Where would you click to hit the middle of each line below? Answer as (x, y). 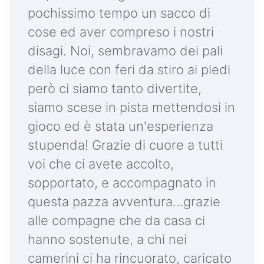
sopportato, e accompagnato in (122, 182)
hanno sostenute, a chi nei (107, 239)
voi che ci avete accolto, (101, 164)
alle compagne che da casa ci (116, 220)
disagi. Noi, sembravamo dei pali (125, 50)
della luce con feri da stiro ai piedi (129, 69)
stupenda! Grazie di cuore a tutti (125, 145)
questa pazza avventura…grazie (124, 201)
